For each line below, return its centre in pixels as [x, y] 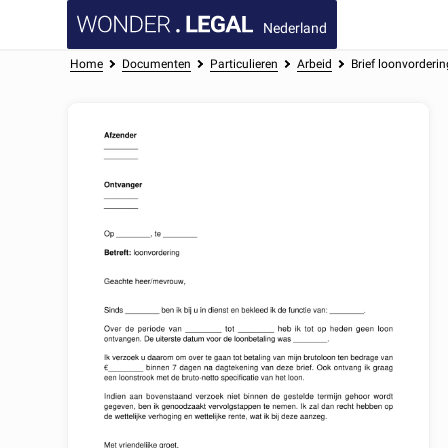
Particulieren [243, 64]
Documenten [157, 64]
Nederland [295, 27]
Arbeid [314, 64]
